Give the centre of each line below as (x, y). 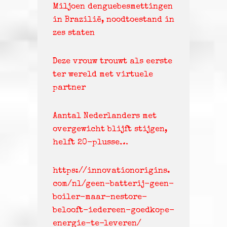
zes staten (74, 34)
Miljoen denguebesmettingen (113, 7)
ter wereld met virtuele (103, 75)
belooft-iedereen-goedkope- (113, 211)
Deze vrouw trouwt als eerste (112, 62)
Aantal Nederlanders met (105, 117)
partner (69, 88)
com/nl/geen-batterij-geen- (113, 185)
